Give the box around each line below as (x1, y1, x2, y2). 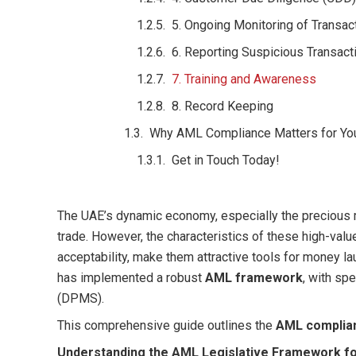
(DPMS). (57, 290, 104, 306)
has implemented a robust (57, 269, 205, 285)
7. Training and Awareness (172, 71, 316, 87)
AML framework (205, 269, 303, 285)
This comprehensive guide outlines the (57, 317, 276, 333)
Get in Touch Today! (172, 152, 280, 168)
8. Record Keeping (172, 98, 273, 114)
